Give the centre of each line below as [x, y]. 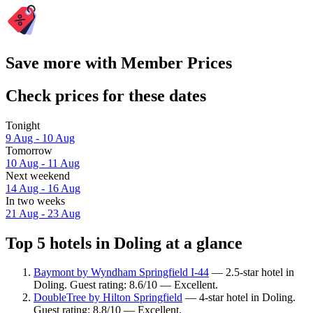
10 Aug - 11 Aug [43, 163]
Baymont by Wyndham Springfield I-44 [121, 272]
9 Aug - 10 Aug [40, 138]
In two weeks [35, 201]
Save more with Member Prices [119, 63]
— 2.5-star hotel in [252, 272]
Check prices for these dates [106, 95]
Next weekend [38, 175]
